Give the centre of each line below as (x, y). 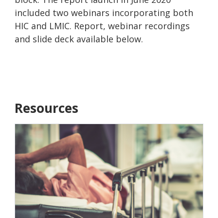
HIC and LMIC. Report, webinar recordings (102, 26)
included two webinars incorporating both (104, 12)
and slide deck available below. (79, 39)
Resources (46, 108)
